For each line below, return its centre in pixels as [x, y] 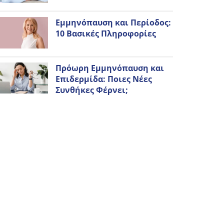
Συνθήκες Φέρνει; [91, 90]
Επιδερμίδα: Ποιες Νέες [103, 79]
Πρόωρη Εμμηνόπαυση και [109, 68]
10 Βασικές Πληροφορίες [105, 33]
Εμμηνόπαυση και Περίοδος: [113, 22]
